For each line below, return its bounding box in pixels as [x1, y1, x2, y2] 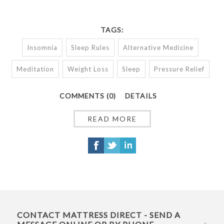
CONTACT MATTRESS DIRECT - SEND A [16, 209, 180, 219]
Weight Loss [67, 64, 108, 73]
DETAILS [125, 91, 157, 100]
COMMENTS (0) [59, 91, 116, 100]
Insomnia [27, 43, 57, 51]
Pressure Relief [153, 64, 204, 73]
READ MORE [87, 114, 137, 123]
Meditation [16, 64, 54, 73]
